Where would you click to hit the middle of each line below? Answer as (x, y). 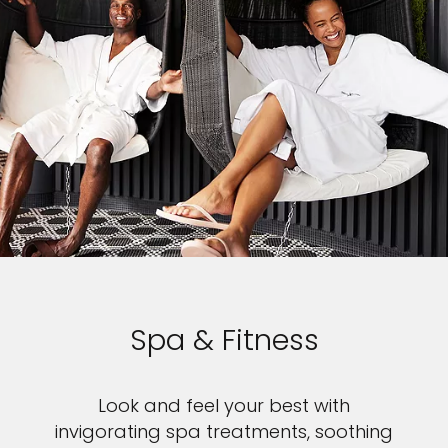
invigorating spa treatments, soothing (224, 432)
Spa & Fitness (224, 340)
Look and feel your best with (224, 406)
